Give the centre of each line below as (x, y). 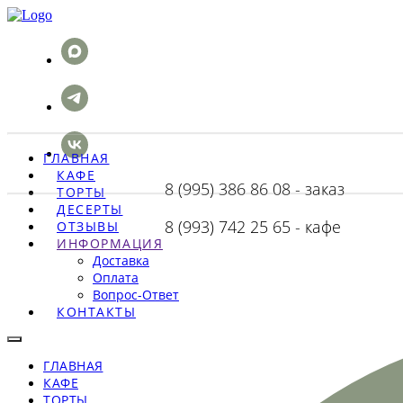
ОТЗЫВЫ (88, 226)
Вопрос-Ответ (136, 295)
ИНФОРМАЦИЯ (110, 243)
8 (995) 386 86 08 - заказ (255, 189)
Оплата (116, 278)
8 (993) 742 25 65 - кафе (253, 227)
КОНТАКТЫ (96, 312)
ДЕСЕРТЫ (90, 209)
